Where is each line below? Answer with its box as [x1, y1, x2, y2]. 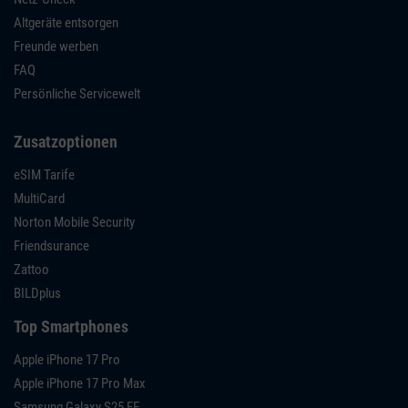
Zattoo [14, 260, 49, 278]
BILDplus [14, 284, 61, 301]
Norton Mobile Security [14, 213, 135, 230]
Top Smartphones [14, 316, 128, 336]
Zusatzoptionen [14, 131, 117, 151]
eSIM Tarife [14, 166, 75, 183]
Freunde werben [14, 37, 98, 55]
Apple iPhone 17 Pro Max [14, 374, 146, 392]
